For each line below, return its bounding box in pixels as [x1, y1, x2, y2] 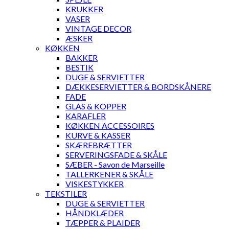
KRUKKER [65, 4, 103, 14]
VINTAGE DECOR [65, 24, 131, 34]
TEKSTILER [45, 189, 87, 199]
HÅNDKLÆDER [65, 208, 124, 218]
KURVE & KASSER [65, 130, 130, 141]
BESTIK [65, 62, 94, 73]
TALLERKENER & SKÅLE [65, 169, 153, 179]
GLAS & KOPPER [65, 101, 126, 111]
